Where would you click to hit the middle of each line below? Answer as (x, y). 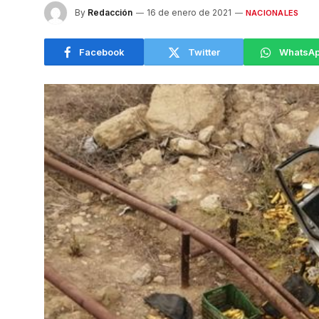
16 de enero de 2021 (189, 12)
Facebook (101, 52)
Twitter (204, 52)
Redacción (110, 12)
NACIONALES (272, 12)
